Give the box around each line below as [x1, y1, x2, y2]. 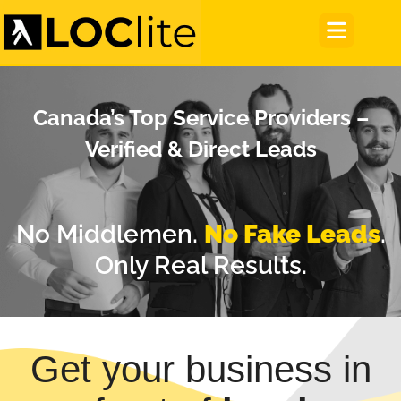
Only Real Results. [94, 251, 307, 280]
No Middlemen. [15, 219, 204, 249]
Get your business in [30, 348, 371, 390]
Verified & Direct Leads [84, 136, 317, 162]
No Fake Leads [203, 219, 380, 249]
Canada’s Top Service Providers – [32, 105, 369, 131]
